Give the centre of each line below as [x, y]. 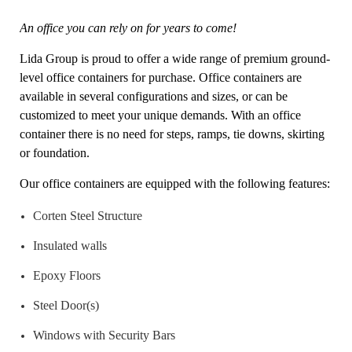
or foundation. [55, 152]
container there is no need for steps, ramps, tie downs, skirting [172, 134]
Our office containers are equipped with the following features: [175, 183]
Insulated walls [70, 245]
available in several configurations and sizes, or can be [154, 96]
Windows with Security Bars [104, 335]
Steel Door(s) [66, 305]
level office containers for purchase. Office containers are [161, 77]
